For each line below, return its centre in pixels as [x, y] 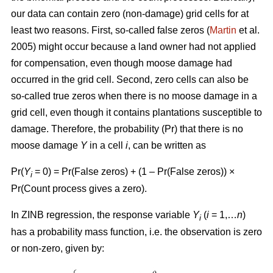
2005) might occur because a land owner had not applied [133, 47]
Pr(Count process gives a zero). [79, 189]
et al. [248, 30]
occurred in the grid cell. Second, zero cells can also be [130, 80]
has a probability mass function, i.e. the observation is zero [136, 232]
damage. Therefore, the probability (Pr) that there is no [127, 129]
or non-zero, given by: [58, 249]
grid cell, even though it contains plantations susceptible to [136, 113]
